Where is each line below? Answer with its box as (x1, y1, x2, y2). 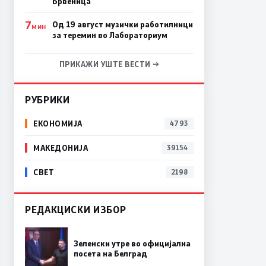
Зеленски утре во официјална (74, 237, 191, 249)
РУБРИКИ (25, 93, 70, 106)
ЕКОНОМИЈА (33, 118, 83, 129)
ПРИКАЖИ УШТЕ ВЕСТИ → (59, 59, 160, 69)
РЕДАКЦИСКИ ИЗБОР (25, 202, 126, 216)
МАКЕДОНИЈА (33, 142, 88, 153)
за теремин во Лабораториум (52, 29, 167, 40)
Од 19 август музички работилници (52, 18, 193, 30)
